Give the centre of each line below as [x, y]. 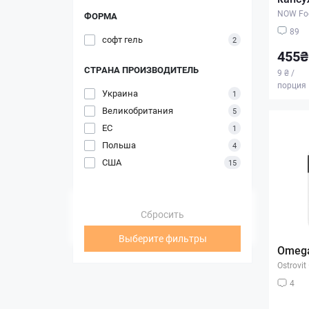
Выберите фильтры [162, 238]
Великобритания [138, 110]
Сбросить [162, 214]
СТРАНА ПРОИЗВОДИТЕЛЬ [141, 69]
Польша [119, 144]
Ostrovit [292, 265]
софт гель [122, 39]
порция [292, 84]
